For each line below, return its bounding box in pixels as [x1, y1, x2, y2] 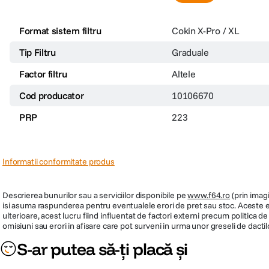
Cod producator [19, 89, 84, 101]
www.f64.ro [187, 189, 231, 201]
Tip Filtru [19, 46, 56, 58]
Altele [172, 67, 196, 80]
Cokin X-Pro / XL [172, 24, 240, 37]
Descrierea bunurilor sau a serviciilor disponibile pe [2, 189, 188, 201]
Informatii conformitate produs [2, 156, 115, 167]
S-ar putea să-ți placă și [17, 238, 187, 259]
